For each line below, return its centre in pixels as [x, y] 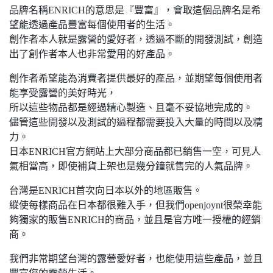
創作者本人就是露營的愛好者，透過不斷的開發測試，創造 [136, 40]
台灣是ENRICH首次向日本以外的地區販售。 [106, 191]
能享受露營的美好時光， [63, 93]
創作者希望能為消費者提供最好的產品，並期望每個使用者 [136, 79]
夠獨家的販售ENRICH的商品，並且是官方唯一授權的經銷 [135, 220]
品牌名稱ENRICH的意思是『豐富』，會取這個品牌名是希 [135, 10]
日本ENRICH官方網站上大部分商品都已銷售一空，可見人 [135, 152]
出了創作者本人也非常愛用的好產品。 [92, 54]
